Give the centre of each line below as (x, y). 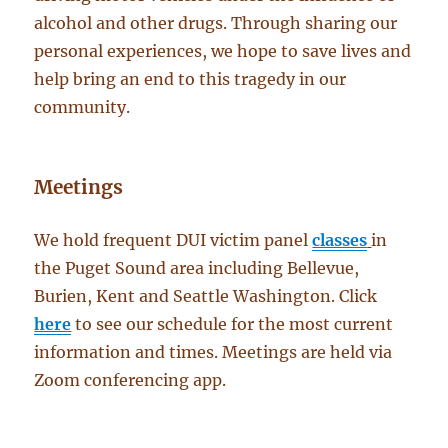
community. (82, 107)
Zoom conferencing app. (130, 380)
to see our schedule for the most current (232, 324)
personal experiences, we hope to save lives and (223, 51)
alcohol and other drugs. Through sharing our (216, 23)
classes (340, 240)
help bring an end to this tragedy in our (190, 79)
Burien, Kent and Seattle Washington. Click (206, 296)
